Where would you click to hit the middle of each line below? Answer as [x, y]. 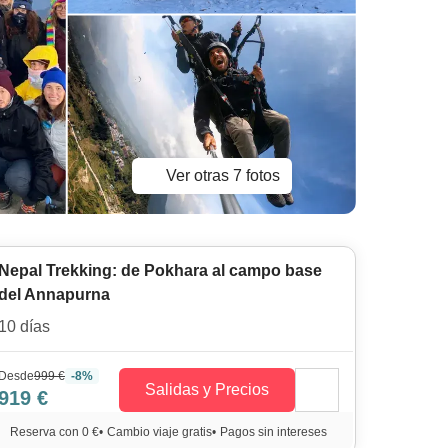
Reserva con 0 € [54, 432]
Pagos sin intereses [273, 432]
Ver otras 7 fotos [222, 175]
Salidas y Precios [207, 389]
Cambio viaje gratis [159, 432]
